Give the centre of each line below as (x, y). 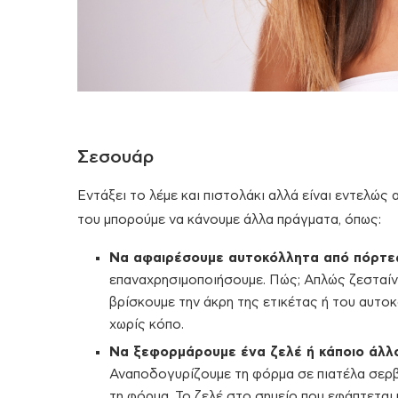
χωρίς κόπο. (147, 324)
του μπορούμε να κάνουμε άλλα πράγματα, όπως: (229, 219)
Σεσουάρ (115, 157)
